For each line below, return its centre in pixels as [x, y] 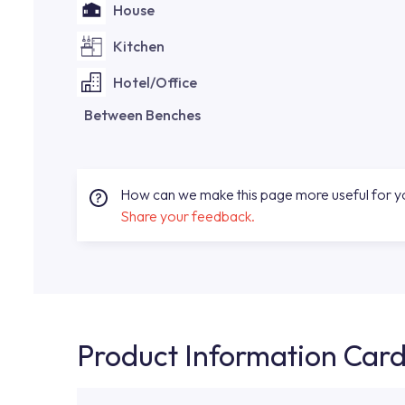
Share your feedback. [188, 216]
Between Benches [142, 115]
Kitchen [139, 46]
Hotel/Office [155, 82]
